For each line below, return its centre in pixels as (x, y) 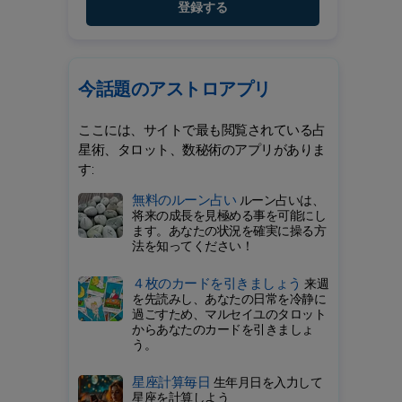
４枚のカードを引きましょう (218, 284)
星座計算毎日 (173, 382)
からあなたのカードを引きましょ (223, 330)
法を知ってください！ (192, 246)
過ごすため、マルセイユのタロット (229, 315)
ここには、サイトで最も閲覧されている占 (202, 130)
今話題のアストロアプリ (175, 89)
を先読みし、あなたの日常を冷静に (229, 299)
